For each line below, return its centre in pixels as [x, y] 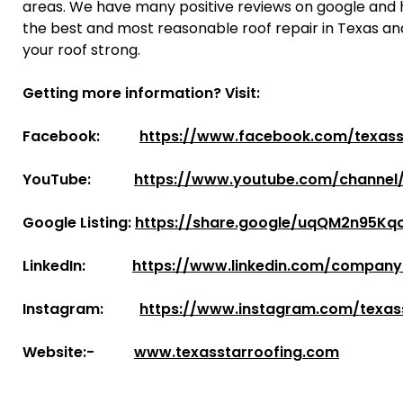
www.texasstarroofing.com [237, 352]
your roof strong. [81, 49]
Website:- [78, 352]
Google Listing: [79, 222]
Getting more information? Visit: [141, 93]
